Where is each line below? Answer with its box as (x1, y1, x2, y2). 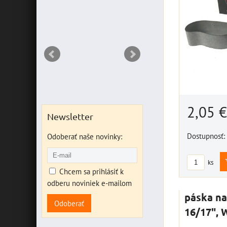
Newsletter (47, 111, 93, 122)
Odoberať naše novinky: (47, 131, 122, 141)
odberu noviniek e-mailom (47, 178, 132, 188)
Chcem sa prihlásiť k (59, 166, 124, 176)
